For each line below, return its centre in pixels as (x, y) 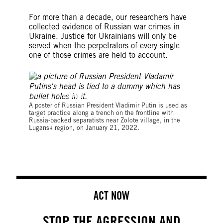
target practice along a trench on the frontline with (101, 113)
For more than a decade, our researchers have (108, 17)
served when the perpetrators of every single (104, 46)
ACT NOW (111, 195)
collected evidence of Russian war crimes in (104, 27)
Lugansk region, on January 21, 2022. (84, 128)
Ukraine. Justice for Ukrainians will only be (103, 36)
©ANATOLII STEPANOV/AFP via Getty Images (128, 96)
